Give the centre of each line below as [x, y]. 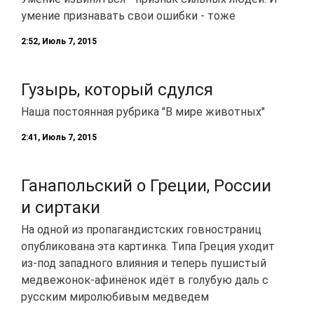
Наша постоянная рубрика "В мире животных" [143, 111]
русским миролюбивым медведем [115, 296]
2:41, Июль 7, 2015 [59, 137]
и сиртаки [61, 207]
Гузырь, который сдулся [117, 89]
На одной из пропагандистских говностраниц [141, 229]
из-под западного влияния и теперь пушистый [144, 263]
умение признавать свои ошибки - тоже [128, 15]
